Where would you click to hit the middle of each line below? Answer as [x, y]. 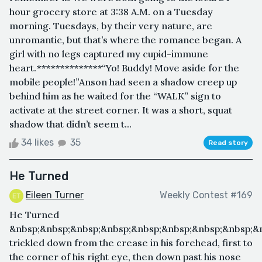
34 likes [37, 142]
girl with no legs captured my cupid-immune [109, 54]
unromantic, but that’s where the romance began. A [125, 39]
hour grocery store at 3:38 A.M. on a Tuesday [111, 11]
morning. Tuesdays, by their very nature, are [111, 25]
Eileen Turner [55, 195]
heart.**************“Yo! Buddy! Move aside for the [124, 68]
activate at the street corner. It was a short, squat [121, 110]
